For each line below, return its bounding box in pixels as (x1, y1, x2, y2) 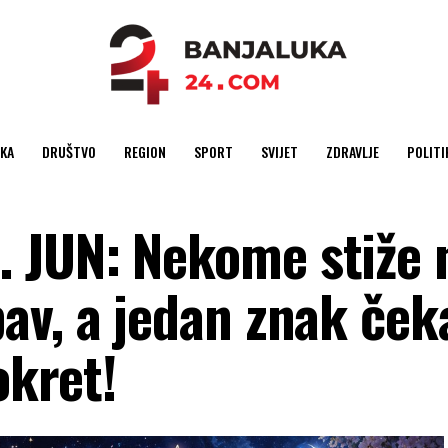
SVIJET (260, 141, 298, 162)
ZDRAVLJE (325, 141, 379, 162)
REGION (123, 141, 166, 162)
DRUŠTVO (41, 141, 96, 162)
